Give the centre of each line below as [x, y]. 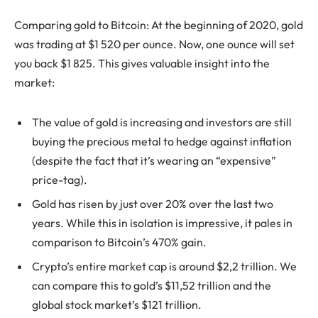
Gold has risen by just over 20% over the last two [153, 203]
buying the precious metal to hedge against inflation [162, 141]
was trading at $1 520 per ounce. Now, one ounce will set [154, 44]
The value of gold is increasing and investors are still [162, 122]
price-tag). [60, 179]
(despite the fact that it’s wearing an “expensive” [154, 160]
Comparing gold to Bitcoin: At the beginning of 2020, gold [159, 24]
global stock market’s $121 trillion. [117, 304]
